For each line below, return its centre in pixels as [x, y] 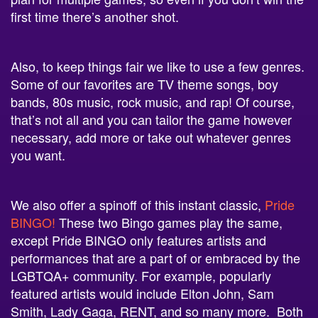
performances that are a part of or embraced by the [155, 257]
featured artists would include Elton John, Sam [142, 292]
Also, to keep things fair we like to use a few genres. [158, 65]
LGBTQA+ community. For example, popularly [141, 274]
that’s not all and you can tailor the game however [151, 118]
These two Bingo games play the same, [169, 221]
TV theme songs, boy [218, 83]
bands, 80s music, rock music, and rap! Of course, [153, 100]
